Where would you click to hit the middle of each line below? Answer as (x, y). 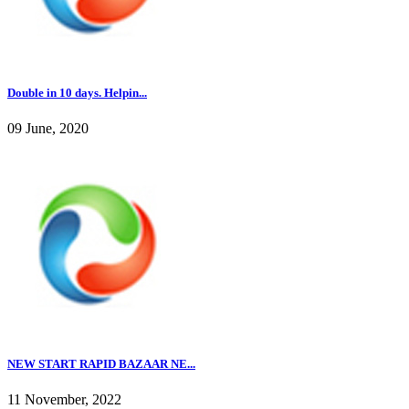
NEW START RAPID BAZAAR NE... (101, 364)
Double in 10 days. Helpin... (77, 92)
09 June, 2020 (48, 129)
